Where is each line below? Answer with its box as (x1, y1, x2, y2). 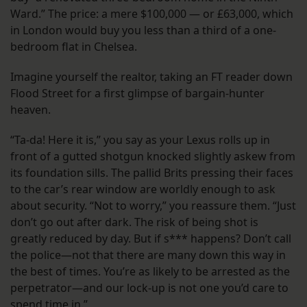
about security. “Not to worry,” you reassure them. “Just (10, 197, 296, 213)
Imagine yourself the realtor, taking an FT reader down (10, 69, 293, 84)
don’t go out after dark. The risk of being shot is (10, 214, 258, 230)
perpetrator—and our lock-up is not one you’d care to (10, 280, 288, 295)
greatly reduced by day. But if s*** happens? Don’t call (10, 230, 291, 246)
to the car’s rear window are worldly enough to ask (10, 181, 275, 197)
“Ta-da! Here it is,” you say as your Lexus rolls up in (10, 132, 270, 147)
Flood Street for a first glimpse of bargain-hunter (10, 85, 265, 101)
